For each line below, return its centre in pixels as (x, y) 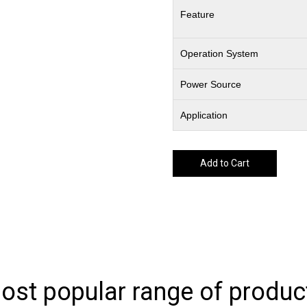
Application (204, 115)
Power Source (211, 85)
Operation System (220, 54)
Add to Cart (225, 163)
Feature (198, 15)
